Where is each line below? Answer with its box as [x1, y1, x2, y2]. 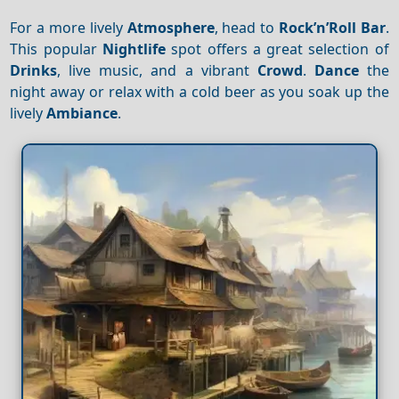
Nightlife [102, 38, 166, 59]
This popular [10, 38, 102, 59]
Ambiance [46, 102, 118, 123]
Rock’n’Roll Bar [278, 17, 386, 37]
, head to [214, 17, 279, 37]
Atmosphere [126, 17, 215, 37]
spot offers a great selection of [165, 38, 389, 59]
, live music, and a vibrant [57, 60, 257, 80]
